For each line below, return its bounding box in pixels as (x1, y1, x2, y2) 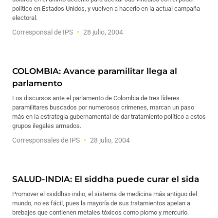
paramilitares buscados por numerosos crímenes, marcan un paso (12, 104, 194, 111)
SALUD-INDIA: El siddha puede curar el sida (12, 174, 199, 184)
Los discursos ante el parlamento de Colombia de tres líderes (12, 94, 180, 102)
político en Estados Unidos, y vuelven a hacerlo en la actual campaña (12, 5, 200, 12)
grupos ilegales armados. (12, 122, 81, 129)
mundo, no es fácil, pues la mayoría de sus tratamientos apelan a (12, 200, 190, 207)
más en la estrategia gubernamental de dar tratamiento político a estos (12, 113, 206, 120)
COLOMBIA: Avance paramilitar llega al (12, 66, 177, 76)
